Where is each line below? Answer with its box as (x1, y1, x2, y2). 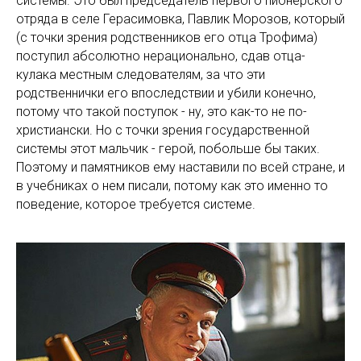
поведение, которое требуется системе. (16, 196, 259, 212)
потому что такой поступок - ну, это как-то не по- (16, 103, 307, 119)
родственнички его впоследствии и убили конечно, (16, 85, 316, 101)
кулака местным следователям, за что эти (16, 66, 265, 82)
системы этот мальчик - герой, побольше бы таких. (16, 140, 320, 156)
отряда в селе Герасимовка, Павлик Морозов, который (16, 10, 345, 27)
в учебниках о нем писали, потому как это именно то (16, 177, 328, 193)
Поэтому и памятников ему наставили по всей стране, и (16, 159, 345, 175)
